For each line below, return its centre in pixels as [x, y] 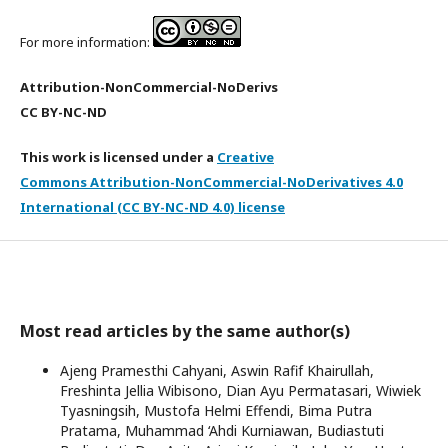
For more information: [86, 42]
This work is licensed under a [118, 157]
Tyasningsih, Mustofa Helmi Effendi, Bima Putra [216, 410]
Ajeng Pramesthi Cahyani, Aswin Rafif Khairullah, [217, 370]
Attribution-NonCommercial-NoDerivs [150, 87]
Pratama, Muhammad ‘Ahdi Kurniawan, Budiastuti [222, 430]
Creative [245, 157]
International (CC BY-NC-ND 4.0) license [152, 207]
